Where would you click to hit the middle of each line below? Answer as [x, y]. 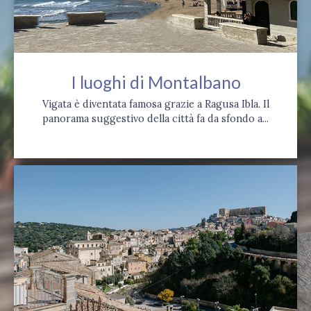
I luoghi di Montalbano [155, 83]
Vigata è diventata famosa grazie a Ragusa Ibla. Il [155, 104]
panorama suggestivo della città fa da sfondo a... [155, 119]
